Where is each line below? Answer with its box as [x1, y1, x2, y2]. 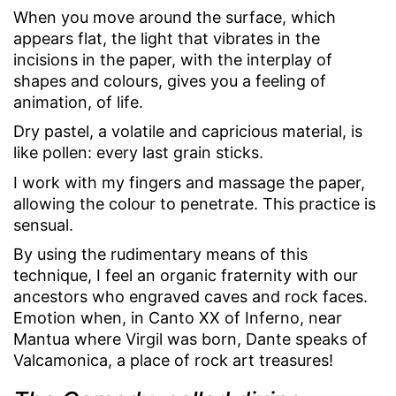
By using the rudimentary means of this [13, 245, 308, 264]
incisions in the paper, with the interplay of [13, 49, 332, 69]
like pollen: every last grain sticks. [13, 143, 263, 163]
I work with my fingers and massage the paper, [13, 172, 365, 192]
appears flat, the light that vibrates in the [13, 28, 320, 48]
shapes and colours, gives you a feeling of [13, 71, 326, 90]
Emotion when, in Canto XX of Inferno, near [13, 308, 342, 328]
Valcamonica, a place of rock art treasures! [13, 351, 333, 370]
